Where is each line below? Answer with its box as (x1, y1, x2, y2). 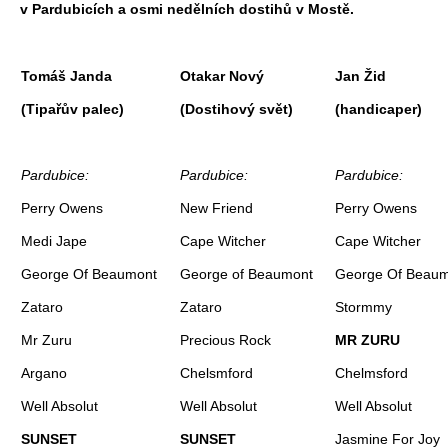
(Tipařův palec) (21, 100, 124, 117)
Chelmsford (335, 364, 408, 381)
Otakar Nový (180, 67, 264, 84)
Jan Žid (335, 67, 386, 84)
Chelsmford (180, 364, 253, 381)
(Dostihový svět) (180, 100, 293, 117)
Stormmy (335, 298, 392, 315)
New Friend (180, 199, 253, 216)
